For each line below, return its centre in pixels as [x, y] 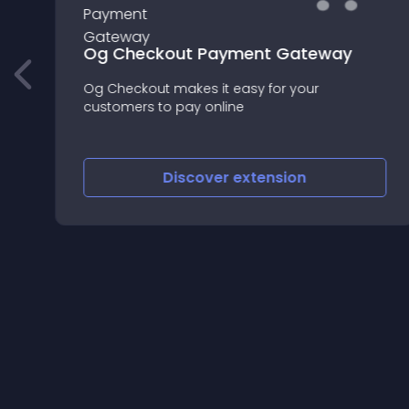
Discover [198, 178]
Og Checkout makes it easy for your [200, 88]
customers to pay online [163, 106]
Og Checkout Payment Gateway [217, 53]
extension [270, 178]
